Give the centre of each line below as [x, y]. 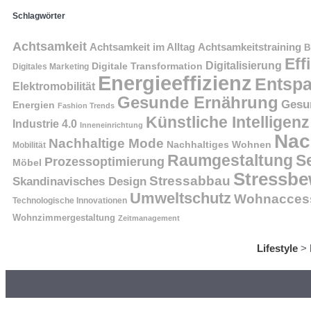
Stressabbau [190, 180]
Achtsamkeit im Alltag [142, 47]
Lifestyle [277, 248]
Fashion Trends [86, 105]
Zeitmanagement [149, 218]
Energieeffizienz [175, 83]
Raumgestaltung [230, 160]
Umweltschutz [180, 198]
